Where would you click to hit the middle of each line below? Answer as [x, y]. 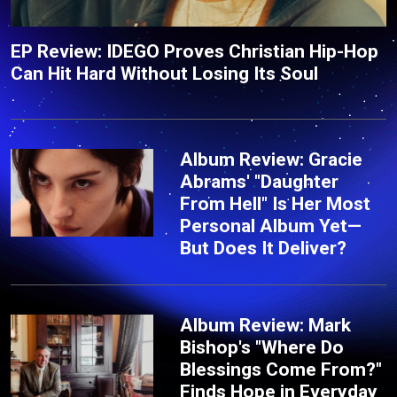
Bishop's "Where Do [262, 348]
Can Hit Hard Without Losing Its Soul [164, 74]
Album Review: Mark [266, 326]
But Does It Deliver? [264, 249]
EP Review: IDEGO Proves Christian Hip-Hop [195, 52]
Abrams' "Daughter [260, 182]
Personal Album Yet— [271, 226]
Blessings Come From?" [281, 370]
